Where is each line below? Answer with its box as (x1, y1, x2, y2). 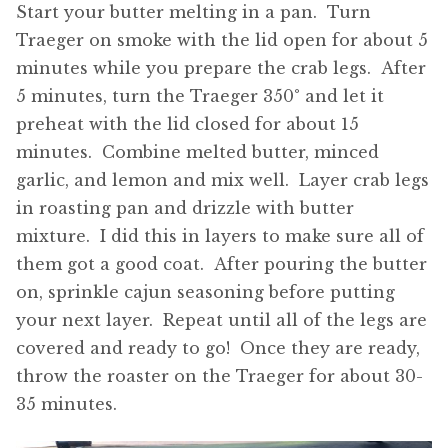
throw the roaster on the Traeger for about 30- (16, 366, 423, 387)
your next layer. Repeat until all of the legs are (16, 310, 427, 331)
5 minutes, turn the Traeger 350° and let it (16, 86, 384, 107)
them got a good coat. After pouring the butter (16, 254, 427, 275)
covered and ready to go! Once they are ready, (16, 338, 420, 359)
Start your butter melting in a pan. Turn (16, 2, 371, 23)
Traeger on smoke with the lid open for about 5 (16, 30, 428, 51)
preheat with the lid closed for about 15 (16, 114, 359, 135)
